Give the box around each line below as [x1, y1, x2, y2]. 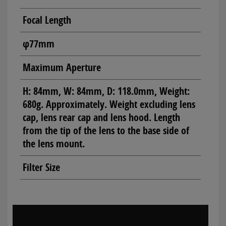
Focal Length [23, 13, 71, 27]
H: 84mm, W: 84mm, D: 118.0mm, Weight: [23, 84, 190, 98]
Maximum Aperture [23, 60, 101, 74]
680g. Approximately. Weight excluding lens [23, 97, 195, 111]
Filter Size [23, 160, 60, 174]
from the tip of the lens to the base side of [23, 123, 189, 137]
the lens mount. [23, 136, 85, 150]
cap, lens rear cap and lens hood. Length [23, 110, 180, 124]
